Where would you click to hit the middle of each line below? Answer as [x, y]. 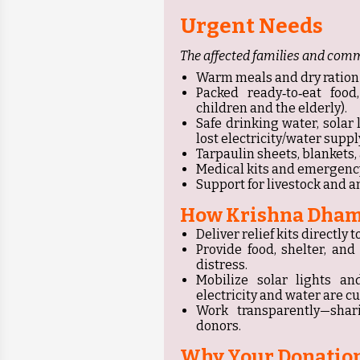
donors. [219, 326]
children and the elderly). [272, 108]
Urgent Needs [252, 27]
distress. [222, 265]
